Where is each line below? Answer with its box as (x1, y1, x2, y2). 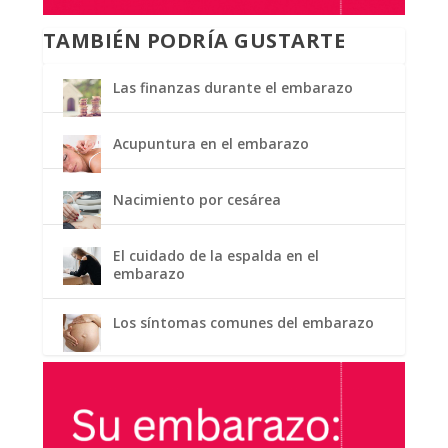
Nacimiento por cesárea (112, 190, 281, 210)
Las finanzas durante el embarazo (112, 78, 353, 98)
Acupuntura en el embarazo (112, 134, 309, 154)
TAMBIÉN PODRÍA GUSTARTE (42, 27, 346, 55)
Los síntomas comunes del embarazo (112, 313, 374, 333)
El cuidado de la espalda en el (112, 246, 319, 266)
